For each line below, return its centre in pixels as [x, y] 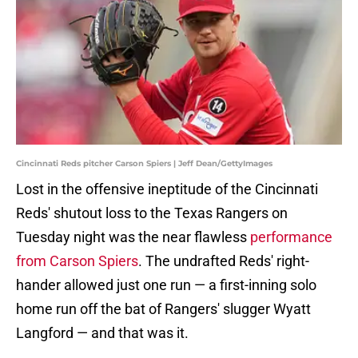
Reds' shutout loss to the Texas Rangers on [152, 213]
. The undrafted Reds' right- [224, 261]
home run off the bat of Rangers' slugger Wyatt [163, 309]
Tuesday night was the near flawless [133, 237]
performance [291, 237]
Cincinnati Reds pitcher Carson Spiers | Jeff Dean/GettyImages [144, 164]
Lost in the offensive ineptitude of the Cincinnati [167, 189]
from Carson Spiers [77, 261]
